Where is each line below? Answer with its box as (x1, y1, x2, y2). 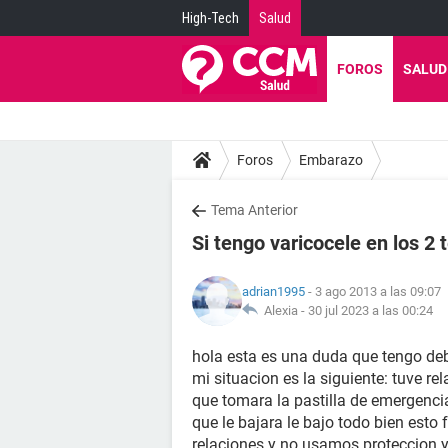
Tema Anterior (211, 202, 298, 218)
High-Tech (182, 10, 239, 26)
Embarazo (299, 151, 363, 168)
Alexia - (258, 303, 308, 318)
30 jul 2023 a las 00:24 (308, 303, 433, 318)
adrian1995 (242, 284, 305, 299)
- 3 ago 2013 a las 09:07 (305, 284, 441, 299)
